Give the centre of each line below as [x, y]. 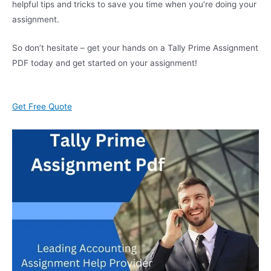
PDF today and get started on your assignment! [105, 63]
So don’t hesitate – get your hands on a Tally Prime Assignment [135, 47]
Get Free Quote [42, 106]
